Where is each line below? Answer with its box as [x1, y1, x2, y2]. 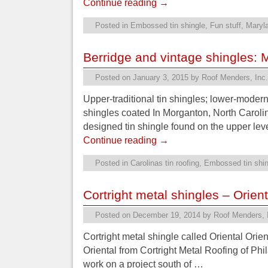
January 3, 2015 [133, 73, 188, 83]
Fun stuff [210, 20, 241, 30]
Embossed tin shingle [130, 20, 205, 30]
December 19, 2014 [133, 211, 200, 220]
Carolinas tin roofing [130, 159, 199, 168]
